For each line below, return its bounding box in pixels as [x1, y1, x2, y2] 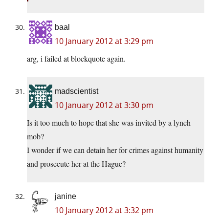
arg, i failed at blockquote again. [27, 53, 126, 64]
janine [55, 192, 76, 201]
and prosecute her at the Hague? [27, 158, 126, 169]
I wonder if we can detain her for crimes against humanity [27, 145, 203, 155]
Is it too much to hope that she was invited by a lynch [27, 117, 191, 128]
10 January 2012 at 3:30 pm [55, 100, 153, 111]
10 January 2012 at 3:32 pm [55, 205, 153, 216]
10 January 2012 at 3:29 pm [55, 36, 153, 47]
